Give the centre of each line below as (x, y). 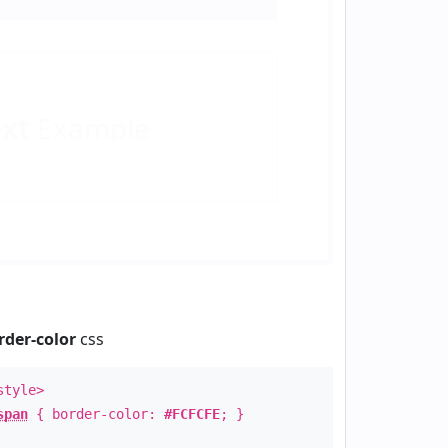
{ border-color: (95, 414)
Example (89, 128)
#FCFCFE (191, 414)
